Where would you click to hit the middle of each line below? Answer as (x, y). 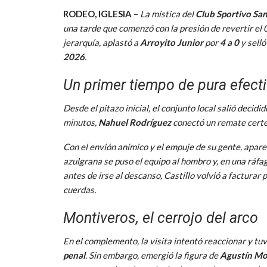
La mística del (168, 13)
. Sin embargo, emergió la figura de (153, 255)
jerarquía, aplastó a (102, 42)
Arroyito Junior (172, 42)
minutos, (81, 122)
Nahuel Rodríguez (135, 122)
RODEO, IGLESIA (97, 13)
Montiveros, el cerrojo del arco (161, 218)
